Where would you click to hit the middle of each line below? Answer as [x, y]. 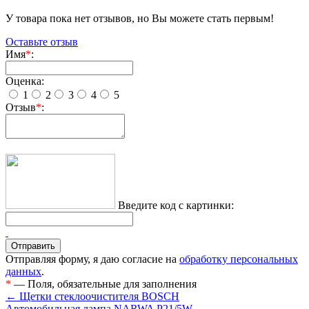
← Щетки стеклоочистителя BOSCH [92, 297]
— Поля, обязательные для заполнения [104, 284]
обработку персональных [239, 259]
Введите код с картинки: [176, 206]
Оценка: [25, 81]
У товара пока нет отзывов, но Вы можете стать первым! [140, 19]
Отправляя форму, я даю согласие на [92, 259]
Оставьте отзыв [42, 42]
